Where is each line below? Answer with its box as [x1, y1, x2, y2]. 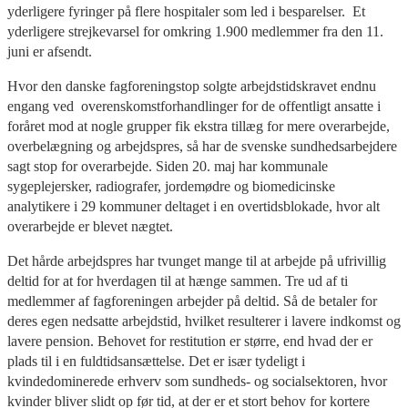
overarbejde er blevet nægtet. [7, 218, 173, 234]
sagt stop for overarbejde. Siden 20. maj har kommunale [7, 158, 328, 174]
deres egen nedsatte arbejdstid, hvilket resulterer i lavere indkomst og [7, 312, 401, 329]
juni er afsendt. [7, 43, 92, 59]
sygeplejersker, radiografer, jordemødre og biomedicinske [7, 178, 335, 194]
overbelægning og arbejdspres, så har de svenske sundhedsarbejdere [7, 138, 397, 154]
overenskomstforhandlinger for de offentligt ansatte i [81, 97, 381, 114]
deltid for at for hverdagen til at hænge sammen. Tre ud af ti [7, 272, 348, 289]
